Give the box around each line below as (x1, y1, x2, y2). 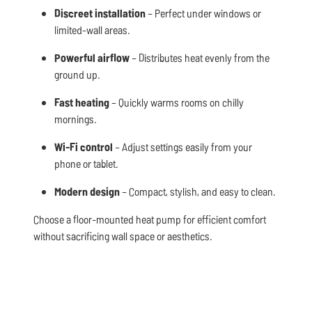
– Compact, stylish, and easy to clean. (120, 184, 276, 199)
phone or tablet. (54, 156, 118, 171)
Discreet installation (54, 6, 146, 21)
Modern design (54, 184, 120, 199)
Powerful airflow (54, 50, 130, 65)
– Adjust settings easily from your (113, 139, 252, 155)
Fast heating (54, 95, 109, 110)
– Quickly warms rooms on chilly (109, 95, 244, 110)
